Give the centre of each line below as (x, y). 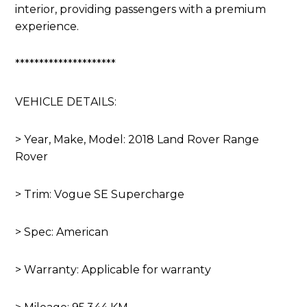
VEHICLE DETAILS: (66, 102)
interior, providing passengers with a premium (141, 10)
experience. (47, 27)
